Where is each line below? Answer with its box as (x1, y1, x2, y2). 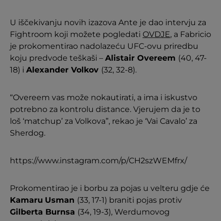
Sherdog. (10, 128, 45, 138)
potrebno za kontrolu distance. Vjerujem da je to (10, 105, 200, 114)
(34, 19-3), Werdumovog (77, 207, 170, 217)
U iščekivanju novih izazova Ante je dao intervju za (10, 18, 206, 28)
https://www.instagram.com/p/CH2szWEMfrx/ (10, 156, 187, 166)
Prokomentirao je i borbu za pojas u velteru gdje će (10, 184, 210, 193)
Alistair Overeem (105, 53, 178, 63)
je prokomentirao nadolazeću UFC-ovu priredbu (10, 41, 198, 51)
